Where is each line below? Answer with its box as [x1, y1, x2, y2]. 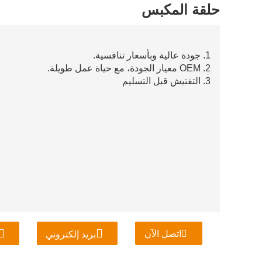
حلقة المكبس [142, 2, 220, 18]
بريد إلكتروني [46, 229, 96, 239]
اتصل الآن [144, 229, 181, 239]
